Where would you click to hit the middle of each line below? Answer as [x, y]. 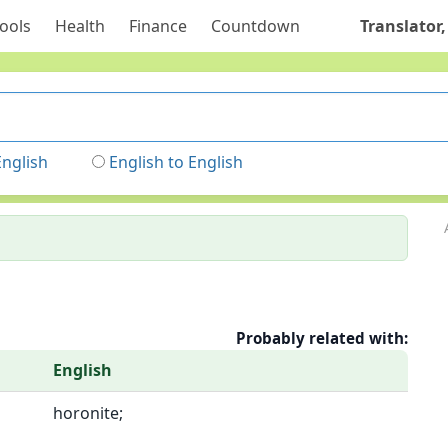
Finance [157, 26]
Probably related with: [322, 338]
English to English [176, 162]
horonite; [88, 413]
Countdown [255, 26]
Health [79, 26]
